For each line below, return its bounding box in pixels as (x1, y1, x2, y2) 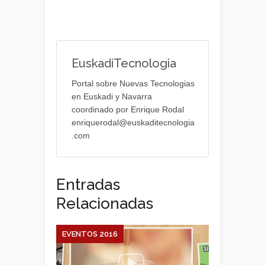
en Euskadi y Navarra (72, 91, 152, 101)
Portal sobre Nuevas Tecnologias (72, 78, 195, 88)
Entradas (56, 175, 120, 193)
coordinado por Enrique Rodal (72, 104, 184, 114)
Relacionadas (56, 194, 153, 212)
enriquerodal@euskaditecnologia (72, 117, 195, 127)
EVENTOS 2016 (62, 229, 118, 238)
